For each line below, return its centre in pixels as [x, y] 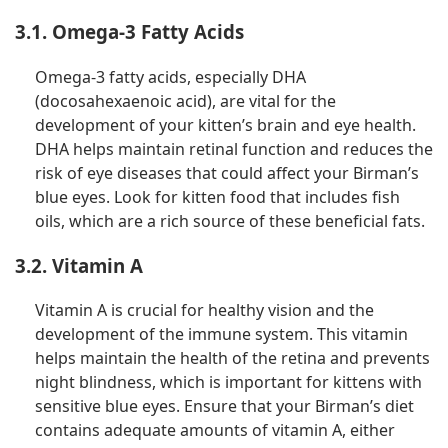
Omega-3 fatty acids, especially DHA [170, 76]
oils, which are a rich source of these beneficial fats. [230, 220]
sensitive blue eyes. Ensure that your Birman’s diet [224, 406]
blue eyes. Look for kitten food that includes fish [217, 196]
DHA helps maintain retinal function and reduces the [234, 148]
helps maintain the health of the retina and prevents [232, 358]
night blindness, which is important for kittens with [228, 382]
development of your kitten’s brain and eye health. [225, 124]
